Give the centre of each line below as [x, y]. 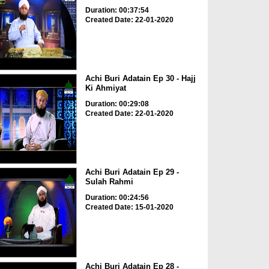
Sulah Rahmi [109, 182]
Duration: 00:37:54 [117, 10]
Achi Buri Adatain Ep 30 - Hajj [140, 78]
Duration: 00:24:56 [117, 198]
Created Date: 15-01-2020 [129, 207]
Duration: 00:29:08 [117, 104]
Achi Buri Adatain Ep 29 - [132, 172]
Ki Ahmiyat [105, 88]
